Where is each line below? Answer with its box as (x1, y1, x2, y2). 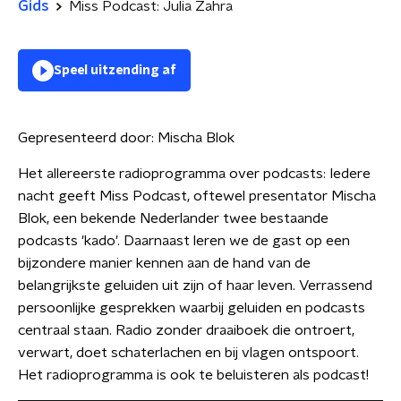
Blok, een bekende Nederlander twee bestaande (18, 211, 328, 226)
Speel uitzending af (54, 64, 176, 77)
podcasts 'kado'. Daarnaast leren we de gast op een (18, 234, 350, 248)
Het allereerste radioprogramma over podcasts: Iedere (18, 166, 371, 181)
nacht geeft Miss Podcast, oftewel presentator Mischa (18, 189, 376, 203)
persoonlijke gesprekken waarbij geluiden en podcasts (18, 301, 365, 315)
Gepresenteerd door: (18, 131, 158, 145)
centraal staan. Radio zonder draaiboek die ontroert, (18, 323, 354, 337)
